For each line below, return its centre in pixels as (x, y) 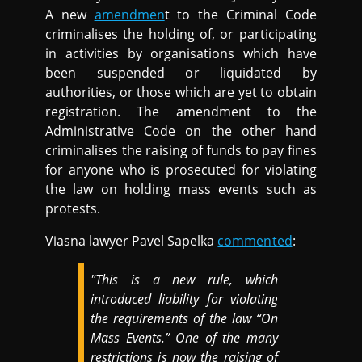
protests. (73, 209)
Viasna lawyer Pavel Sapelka (132, 241)
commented (255, 241)
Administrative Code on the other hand (181, 131)
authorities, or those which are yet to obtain (181, 93)
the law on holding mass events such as (181, 189)
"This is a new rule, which (184, 280)
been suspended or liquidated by (181, 73)
